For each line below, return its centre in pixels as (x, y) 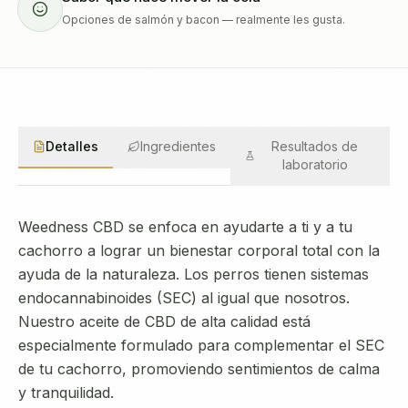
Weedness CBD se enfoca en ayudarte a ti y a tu (185, 227)
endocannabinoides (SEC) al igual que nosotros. (184, 298)
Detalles (72, 146)
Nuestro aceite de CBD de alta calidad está (164, 321)
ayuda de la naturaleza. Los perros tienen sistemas (194, 274)
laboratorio (315, 164)
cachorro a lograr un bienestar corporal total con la (199, 250)
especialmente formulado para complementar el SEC (201, 345)
